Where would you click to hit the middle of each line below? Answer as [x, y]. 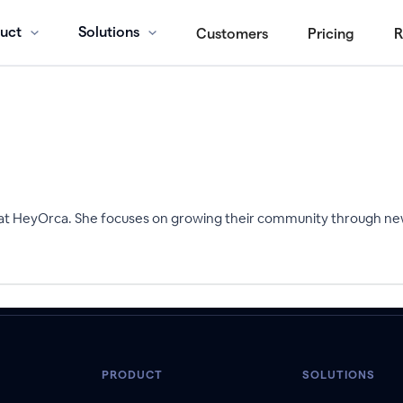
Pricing [331, 33]
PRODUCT [132, 374]
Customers [232, 33]
